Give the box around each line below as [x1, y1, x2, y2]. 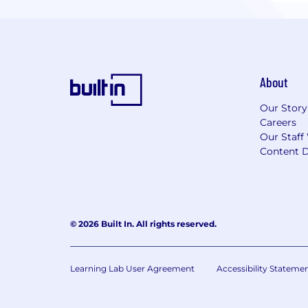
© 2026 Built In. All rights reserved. [70, 218, 217, 229]
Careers [260, 115, 296, 129]
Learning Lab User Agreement [70, 263, 195, 274]
